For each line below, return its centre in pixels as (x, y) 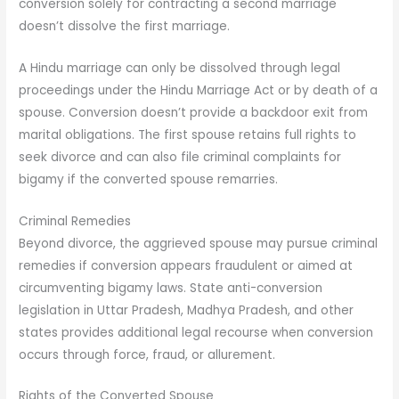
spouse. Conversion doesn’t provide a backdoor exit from (194, 112)
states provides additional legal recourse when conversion (196, 332)
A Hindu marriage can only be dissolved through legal (180, 68)
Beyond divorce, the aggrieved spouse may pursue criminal (199, 243)
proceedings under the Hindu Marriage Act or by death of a (199, 90)
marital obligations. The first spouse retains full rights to (188, 134)
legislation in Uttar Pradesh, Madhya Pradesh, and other (187, 310)
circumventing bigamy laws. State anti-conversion (171, 288)
